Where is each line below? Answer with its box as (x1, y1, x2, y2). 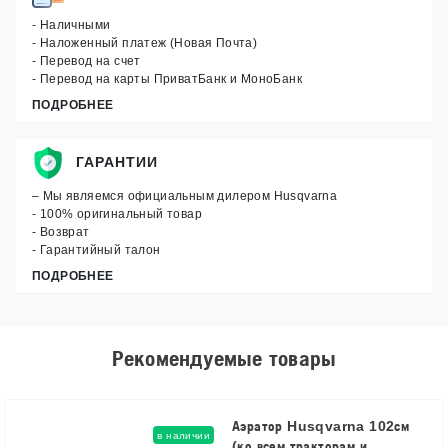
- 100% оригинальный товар (32, 206, 202, 221)
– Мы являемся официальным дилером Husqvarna (32, 188, 338, 203)
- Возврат (32, 224, 90, 239)
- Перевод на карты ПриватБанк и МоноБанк (32, 71, 302, 86)
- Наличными (32, 17, 111, 32)
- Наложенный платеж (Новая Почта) (32, 35, 258, 50)
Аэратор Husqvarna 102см (232, 417, 410, 434)
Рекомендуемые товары (111, 345, 337, 371)
